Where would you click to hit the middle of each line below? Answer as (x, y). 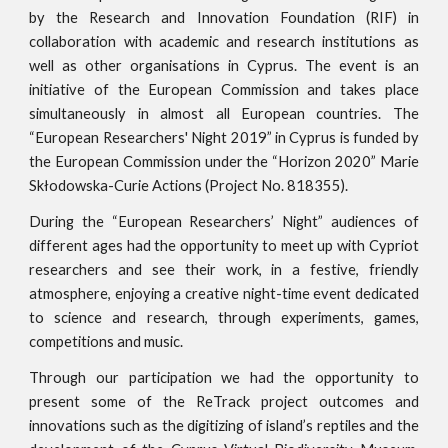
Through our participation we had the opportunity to (224, 378)
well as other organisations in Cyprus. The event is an (224, 66)
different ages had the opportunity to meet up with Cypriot (224, 246)
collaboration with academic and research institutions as (224, 42)
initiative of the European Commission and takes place (224, 90)
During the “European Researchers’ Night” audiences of (224, 222)
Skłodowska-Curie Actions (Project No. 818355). (189, 186)
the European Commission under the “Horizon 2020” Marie (224, 162)
